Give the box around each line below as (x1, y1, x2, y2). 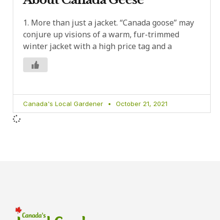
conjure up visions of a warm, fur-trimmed (23, 29, 179, 40)
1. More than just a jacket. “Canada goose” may (23, 17, 194, 28)
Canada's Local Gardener (23, 100, 105, 108)
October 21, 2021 (114, 100, 167, 108)
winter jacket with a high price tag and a (23, 41, 172, 52)
